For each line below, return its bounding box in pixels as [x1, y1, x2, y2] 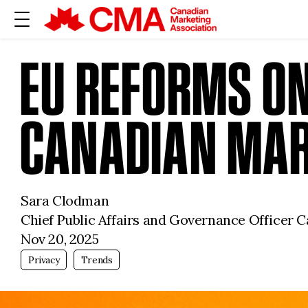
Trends [80, 254, 113, 266]
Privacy [28, 254, 60, 266]
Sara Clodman [21, 192, 109, 209]
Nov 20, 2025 [21, 230, 99, 247]
